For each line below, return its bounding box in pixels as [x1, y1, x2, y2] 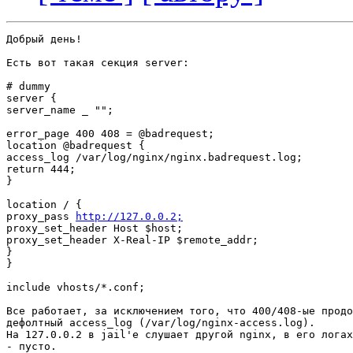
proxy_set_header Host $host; [6, 222, 183, 235]
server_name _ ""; [6, 104, 113, 117]
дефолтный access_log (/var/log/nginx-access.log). [6, 317, 315, 329]
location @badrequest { [6, 139, 145, 152]
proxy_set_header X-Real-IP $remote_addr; [6, 234, 258, 247]
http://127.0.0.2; [76, 210, 183, 223]
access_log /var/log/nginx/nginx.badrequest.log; [6, 151, 303, 164]
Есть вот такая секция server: [6, 57, 189, 69]
